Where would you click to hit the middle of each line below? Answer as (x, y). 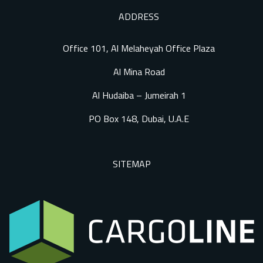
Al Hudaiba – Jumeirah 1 (139, 95)
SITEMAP (131, 164)
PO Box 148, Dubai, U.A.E (139, 119)
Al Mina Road (139, 72)
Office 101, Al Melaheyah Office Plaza (139, 48)
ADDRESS (139, 17)
